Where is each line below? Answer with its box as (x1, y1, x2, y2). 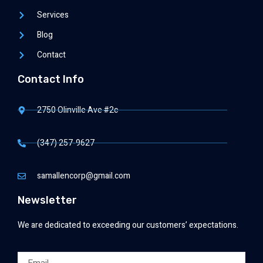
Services (36, 9, 69, 22)
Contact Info (18, 73, 84, 86)
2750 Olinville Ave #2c (36, 104, 118, 117)
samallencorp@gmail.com (36, 170, 130, 183)
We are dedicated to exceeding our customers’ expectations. (18, 219, 238, 232)
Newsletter (18, 194, 77, 207)
